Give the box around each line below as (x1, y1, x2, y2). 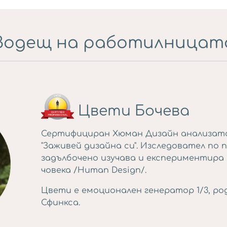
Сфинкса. (41, 198, 80, 207)
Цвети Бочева (73, 102, 190, 119)
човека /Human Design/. (41, 165, 146, 175)
